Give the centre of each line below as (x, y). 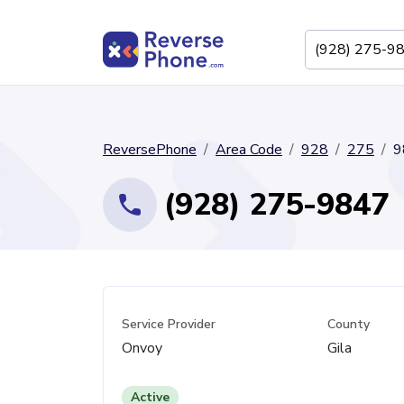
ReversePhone (150, 150)
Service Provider (169, 324)
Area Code (249, 150)
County (349, 324)
